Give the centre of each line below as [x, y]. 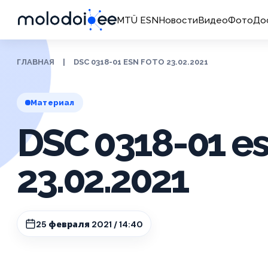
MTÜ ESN [137, 20]
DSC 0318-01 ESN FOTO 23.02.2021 [141, 62]
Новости [178, 20]
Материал [53, 103]
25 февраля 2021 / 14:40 [89, 224]
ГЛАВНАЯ [36, 62]
